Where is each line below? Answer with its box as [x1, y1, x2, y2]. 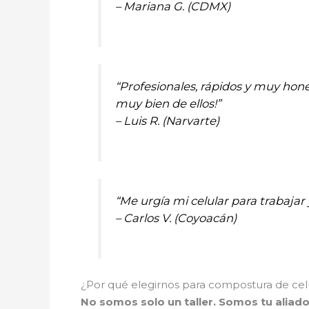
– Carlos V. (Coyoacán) [114, 211, 237, 226]
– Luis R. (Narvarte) [114, 113, 219, 128]
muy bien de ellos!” [114, 96, 221, 110]
